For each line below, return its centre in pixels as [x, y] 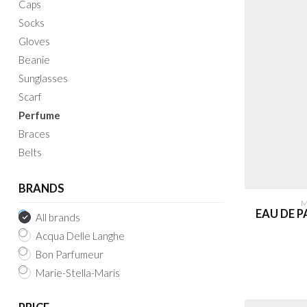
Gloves [34, 41]
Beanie [34, 60]
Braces [34, 134]
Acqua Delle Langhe [80, 236]
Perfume [39, 115]
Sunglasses [43, 78]
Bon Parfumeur [70, 254]
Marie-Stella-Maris [78, 273]
